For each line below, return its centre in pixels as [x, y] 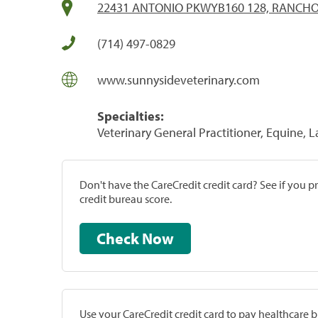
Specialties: [131, 116]
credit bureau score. [126, 198]
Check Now [158, 238]
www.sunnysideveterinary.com [179, 79]
